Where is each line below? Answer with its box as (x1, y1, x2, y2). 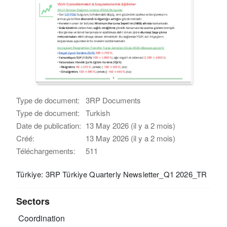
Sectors (16, 194, 50, 208)
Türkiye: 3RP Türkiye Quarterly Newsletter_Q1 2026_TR (16, 168, 207, 179)
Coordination (16, 212, 65, 224)
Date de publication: (16, 120, 82, 131)
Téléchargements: (16, 145, 76, 156)
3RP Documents (86, 94, 141, 105)
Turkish (86, 107, 110, 118)
